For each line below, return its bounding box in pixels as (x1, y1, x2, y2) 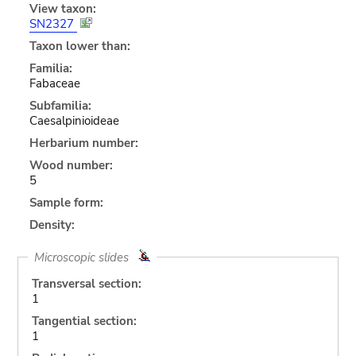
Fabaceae (29, 75, 80, 91)
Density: (29, 216, 75, 233)
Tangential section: (31, 312, 137, 329)
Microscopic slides (33, 249, 138, 265)
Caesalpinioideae (29, 112, 119, 129)
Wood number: (29, 157, 113, 173)
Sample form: (29, 194, 103, 211)
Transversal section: (31, 275, 141, 292)
